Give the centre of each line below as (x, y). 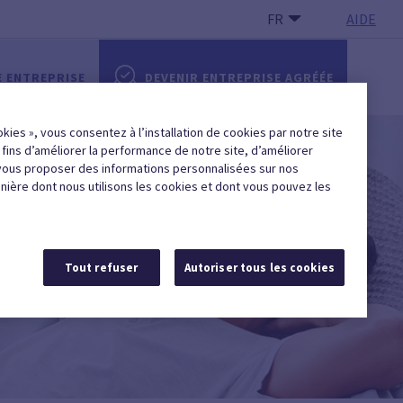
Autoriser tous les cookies (259, 268)
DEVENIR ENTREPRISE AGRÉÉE (239, 77)
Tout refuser (101, 268)
